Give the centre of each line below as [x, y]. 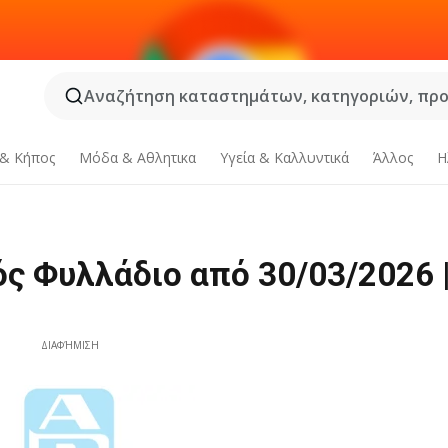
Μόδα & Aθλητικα [138, 157]
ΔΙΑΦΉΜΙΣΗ [70, 345]
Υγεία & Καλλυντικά [284, 157]
